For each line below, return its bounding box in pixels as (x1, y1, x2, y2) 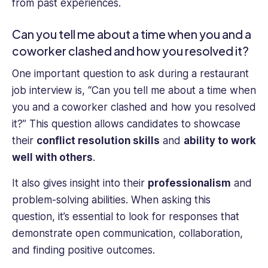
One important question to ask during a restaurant (12, 68, 249, 80)
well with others (12, 151, 93, 164)
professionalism (148, 176, 231, 189)
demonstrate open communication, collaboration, (12, 227, 243, 239)
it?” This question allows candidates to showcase (12, 118, 240, 130)
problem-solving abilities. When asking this (12, 193, 211, 206)
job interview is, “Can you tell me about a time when (12, 84, 256, 97)
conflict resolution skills (36, 135, 160, 147)
